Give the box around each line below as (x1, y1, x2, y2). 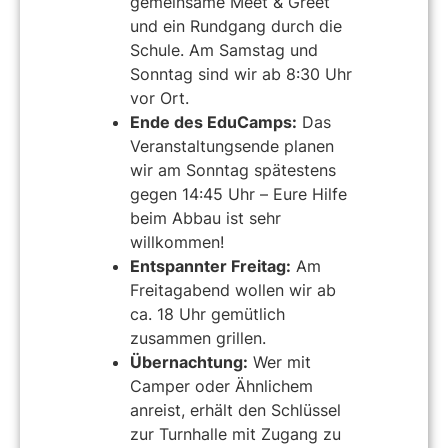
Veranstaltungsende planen (130, 136, 334, 157)
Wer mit (248, 352, 311, 373)
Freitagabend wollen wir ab (130, 280, 336, 301)
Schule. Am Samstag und (130, 40, 318, 61)
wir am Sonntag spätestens (130, 160, 336, 181)
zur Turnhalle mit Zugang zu (130, 424, 341, 445)
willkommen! (130, 232, 224, 253)
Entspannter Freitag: (130, 256, 291, 277)
